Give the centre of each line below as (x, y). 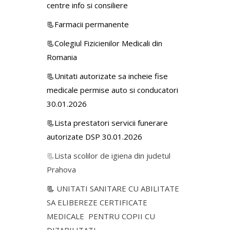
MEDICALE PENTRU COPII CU (101, 216)
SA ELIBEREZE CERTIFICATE (97, 202)
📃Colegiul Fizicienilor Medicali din (104, 43)
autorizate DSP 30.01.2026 (94, 136)
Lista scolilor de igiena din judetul (112, 155)
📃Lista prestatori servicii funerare (107, 122)
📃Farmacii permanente (88, 24)
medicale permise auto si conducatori (112, 90)
